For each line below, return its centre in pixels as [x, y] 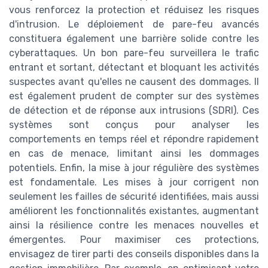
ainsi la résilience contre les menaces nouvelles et [134, 225]
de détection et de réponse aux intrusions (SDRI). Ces [134, 110]
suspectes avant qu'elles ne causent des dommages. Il [134, 81]
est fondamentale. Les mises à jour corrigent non [134, 182]
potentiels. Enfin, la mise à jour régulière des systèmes [134, 167]
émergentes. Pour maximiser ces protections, [134, 239]
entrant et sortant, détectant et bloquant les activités [134, 67]
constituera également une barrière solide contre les [134, 38]
